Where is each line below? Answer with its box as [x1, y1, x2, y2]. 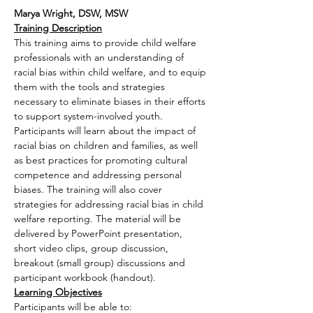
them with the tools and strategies [14, 80, 168, 93]
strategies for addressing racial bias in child [14, 198, 206, 210]
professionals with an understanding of [14, 51, 187, 64]
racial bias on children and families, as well [14, 139, 201, 152]
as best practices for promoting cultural [14, 154, 190, 166]
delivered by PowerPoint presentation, [14, 227, 185, 240]
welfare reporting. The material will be [14, 212, 184, 225]
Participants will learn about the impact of [14, 124, 198, 137]
